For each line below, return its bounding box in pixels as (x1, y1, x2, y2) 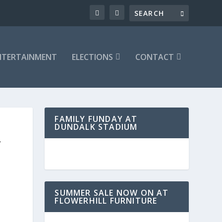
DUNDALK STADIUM (55, 121, 138, 132)
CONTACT (135, 52, 174, 62)
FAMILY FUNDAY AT (55, 113, 138, 124)
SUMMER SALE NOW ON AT (55, 187, 169, 198)
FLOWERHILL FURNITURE (55, 195, 158, 206)
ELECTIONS (71, 52, 113, 62)
